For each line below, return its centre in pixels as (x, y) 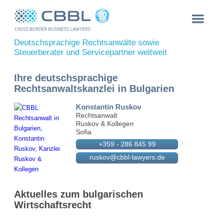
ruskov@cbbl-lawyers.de (127, 157)
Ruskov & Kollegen (105, 124)
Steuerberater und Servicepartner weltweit (91, 52)
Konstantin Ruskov (109, 107)
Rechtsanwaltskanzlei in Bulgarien (94, 89)
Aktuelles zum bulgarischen (79, 194)
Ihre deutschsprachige (66, 78)
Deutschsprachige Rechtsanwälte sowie (87, 43)
